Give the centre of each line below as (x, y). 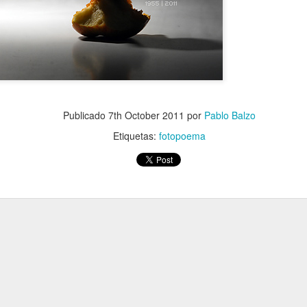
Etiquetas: (136, 136)
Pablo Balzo (230, 115)
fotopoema (182, 136)
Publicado (85, 115)
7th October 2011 (146, 115)
